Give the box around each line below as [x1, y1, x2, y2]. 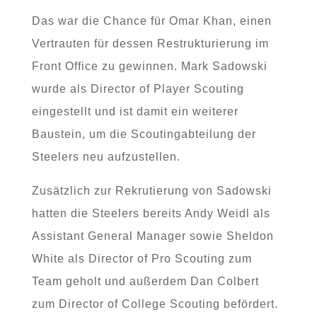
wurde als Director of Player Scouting [31, 83, 244, 95]
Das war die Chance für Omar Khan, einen [31, 15, 272, 27]
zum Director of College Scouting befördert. [31, 298, 278, 310]
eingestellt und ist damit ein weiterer [31, 105, 238, 117]
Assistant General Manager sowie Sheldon [31, 230, 274, 242]
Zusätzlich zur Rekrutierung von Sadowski [31, 185, 272, 197]
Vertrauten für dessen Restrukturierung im [31, 38, 269, 50]
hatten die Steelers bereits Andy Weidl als [31, 207, 270, 219]
